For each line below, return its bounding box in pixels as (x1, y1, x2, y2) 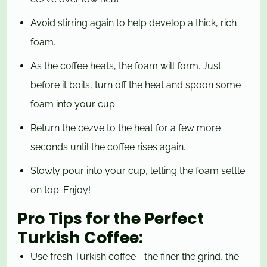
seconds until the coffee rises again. (30, 141, 186, 153)
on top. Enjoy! (30, 184, 91, 196)
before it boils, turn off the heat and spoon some (30, 79, 241, 91)
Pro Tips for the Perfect (17, 207, 204, 230)
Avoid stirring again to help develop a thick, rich (30, 17, 237, 29)
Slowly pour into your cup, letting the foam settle (30, 165, 246, 177)
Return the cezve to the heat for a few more (30, 122, 221, 134)
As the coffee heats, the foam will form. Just (30, 60, 222, 72)
